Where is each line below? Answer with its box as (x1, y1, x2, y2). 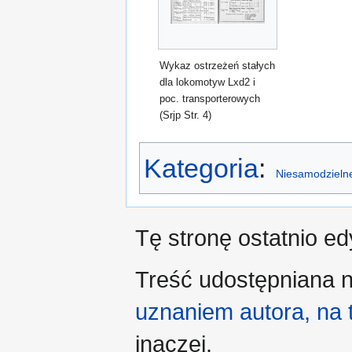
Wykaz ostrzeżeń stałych (159, 60, 276, 72)
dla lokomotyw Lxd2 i (159, 76, 256, 89)
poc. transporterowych (159, 93, 261, 105)
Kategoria (144, 153, 258, 184)
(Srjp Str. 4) (159, 109, 212, 122)
